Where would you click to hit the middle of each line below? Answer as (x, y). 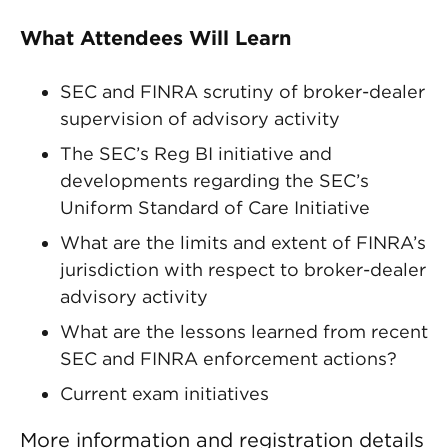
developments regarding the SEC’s (214, 180)
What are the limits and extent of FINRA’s (243, 242)
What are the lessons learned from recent (244, 331)
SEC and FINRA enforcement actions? (228, 358)
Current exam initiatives (167, 393)
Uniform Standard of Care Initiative (215, 207)
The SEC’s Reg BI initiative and (196, 153)
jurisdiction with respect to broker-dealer (243, 269)
